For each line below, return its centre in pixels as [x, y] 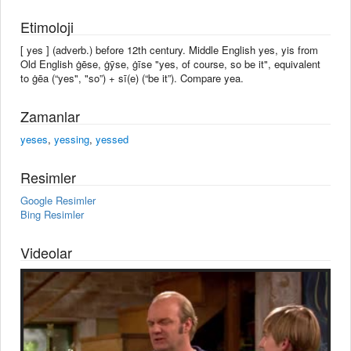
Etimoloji [47, 26]
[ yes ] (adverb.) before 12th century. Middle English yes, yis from [169, 49]
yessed [112, 139]
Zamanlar [50, 116]
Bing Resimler [52, 214]
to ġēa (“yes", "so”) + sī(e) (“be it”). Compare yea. [132, 78]
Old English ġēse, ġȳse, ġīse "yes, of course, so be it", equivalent [170, 63]
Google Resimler [58, 200]
